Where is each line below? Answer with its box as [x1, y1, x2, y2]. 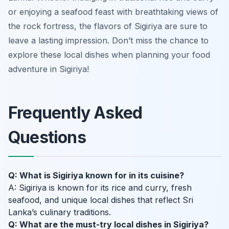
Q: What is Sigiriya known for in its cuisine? [8, 170, 184, 181]
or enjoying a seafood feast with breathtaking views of [8, 7, 218, 17]
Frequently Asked [8, 103, 143, 123]
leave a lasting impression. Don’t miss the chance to [8, 35, 209, 46]
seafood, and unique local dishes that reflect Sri [8, 195, 193, 205]
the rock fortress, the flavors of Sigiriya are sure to [8, 21, 208, 32]
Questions [8, 127, 86, 148]
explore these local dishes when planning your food [8, 50, 210, 60]
